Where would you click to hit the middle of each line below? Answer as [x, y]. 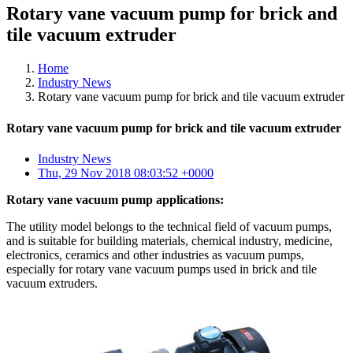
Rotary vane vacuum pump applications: [115, 199]
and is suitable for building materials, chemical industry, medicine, [169, 240]
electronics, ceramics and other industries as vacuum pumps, [155, 255]
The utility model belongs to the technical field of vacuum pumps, [169, 226]
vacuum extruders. [52, 283]
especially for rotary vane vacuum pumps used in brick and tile [162, 269]
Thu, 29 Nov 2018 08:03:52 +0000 [126, 173]
